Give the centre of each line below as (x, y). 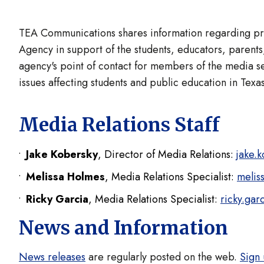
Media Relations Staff (119, 125)
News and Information (123, 228)
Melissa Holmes (65, 177)
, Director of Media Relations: (167, 154)
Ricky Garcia (57, 199)
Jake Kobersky (62, 154)
